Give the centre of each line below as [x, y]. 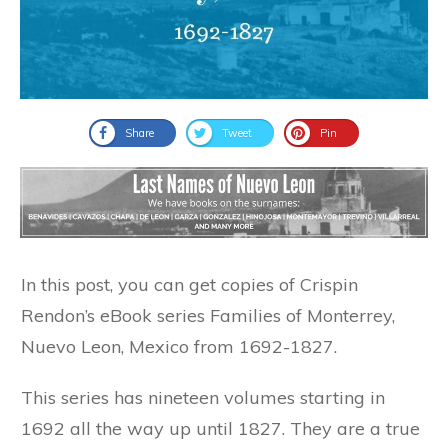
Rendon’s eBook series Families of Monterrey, [208, 316]
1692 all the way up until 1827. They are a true [220, 429]
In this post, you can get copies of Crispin [189, 285]
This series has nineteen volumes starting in [203, 398]
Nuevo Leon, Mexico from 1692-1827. [179, 347]
